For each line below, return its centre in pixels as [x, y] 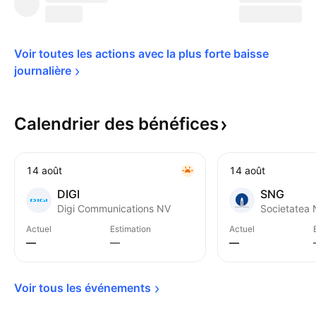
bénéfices [178, 124]
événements [118, 288]
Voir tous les [49, 288]
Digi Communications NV [114, 208]
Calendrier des [76, 124]
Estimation [130, 229]
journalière [43, 71]
